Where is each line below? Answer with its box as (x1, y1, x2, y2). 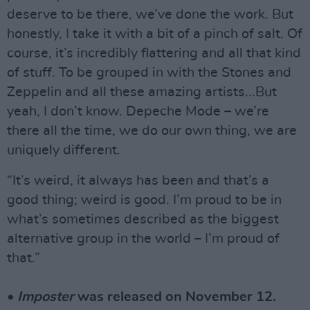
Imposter (17, 289, 74, 304)
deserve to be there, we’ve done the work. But (7, 7, 293, 21)
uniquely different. (7, 143, 124, 157)
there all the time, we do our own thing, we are (7, 123, 297, 138)
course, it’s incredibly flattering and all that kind (7, 46, 301, 60)
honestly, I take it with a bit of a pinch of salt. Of (7, 26, 302, 41)
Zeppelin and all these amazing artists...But (7, 84, 277, 99)
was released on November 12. (74, 289, 280, 304)
